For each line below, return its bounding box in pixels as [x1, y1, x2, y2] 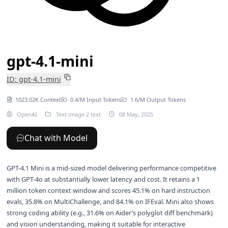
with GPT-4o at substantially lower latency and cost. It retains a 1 [6, 175, 200, 184]
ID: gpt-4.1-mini [6, 74, 61, 84]
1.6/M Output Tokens [130, 95, 186, 103]
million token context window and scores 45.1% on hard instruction [6, 186, 210, 195]
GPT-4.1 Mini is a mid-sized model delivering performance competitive [6, 163, 216, 173]
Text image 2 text [55, 110, 101, 118]
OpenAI [15, 110, 38, 118]
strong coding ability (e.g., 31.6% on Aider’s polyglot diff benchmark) [6, 208, 213, 218]
